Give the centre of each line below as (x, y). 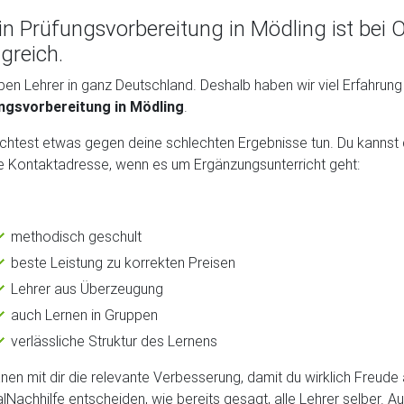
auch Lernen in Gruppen (84, 314)
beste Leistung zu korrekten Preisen (123, 262)
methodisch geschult (76, 236)
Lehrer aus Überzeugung (87, 288)
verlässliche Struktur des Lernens (114, 340)
